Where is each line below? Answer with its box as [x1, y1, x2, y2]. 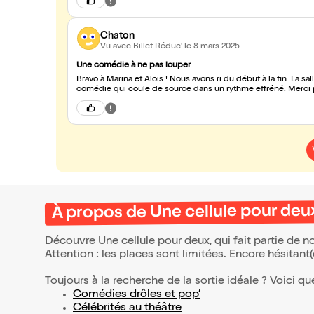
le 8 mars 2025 [184, 42, 240, 51]
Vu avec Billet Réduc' [100, 42, 184, 51]
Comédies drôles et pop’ [73, 289, 200, 301]
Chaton [100, 31, 135, 41]
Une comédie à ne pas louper [76, 62, 191, 70]
